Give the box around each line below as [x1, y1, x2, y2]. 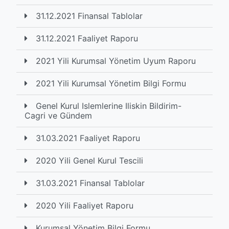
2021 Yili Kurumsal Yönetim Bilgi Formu [36, 78, 186, 88]
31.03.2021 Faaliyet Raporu [36, 133, 140, 143]
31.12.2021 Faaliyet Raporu [36, 33, 138, 43]
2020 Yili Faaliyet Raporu [36, 200, 133, 211]
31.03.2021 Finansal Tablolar [36, 178, 145, 188]
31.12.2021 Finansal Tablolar [36, 11, 143, 21]
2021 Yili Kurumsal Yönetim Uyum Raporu [36, 56, 196, 66]
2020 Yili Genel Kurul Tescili [36, 155, 143, 166]
